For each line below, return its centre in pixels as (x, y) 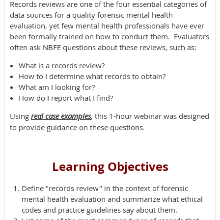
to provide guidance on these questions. (77, 127)
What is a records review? (62, 65)
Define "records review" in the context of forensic (105, 188)
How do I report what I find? (66, 97)
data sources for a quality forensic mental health (91, 14)
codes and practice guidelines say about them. (99, 209)
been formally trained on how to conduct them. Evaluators (110, 36)
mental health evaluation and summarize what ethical (112, 199)
